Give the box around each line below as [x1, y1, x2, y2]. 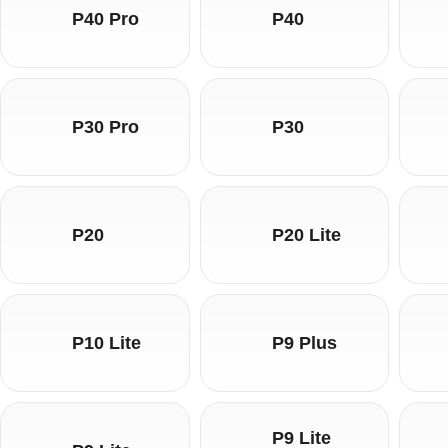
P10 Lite [72, 332, 142, 353]
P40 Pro [72, 8, 140, 29]
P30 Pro [72, 116, 140, 137]
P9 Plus [271, 332, 337, 353]
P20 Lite [271, 224, 341, 245]
